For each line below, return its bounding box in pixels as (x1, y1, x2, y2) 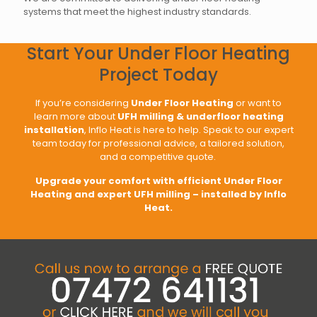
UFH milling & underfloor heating (117, 110, 284, 124)
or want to (234, 96, 282, 110)
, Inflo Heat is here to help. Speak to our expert (83, 123, 294, 137)
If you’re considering (35, 96, 131, 110)
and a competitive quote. (99, 150, 216, 164)
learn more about (33, 110, 117, 124)
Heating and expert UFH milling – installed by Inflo (30, 188, 287, 202)
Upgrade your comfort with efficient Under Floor (35, 174, 282, 188)
